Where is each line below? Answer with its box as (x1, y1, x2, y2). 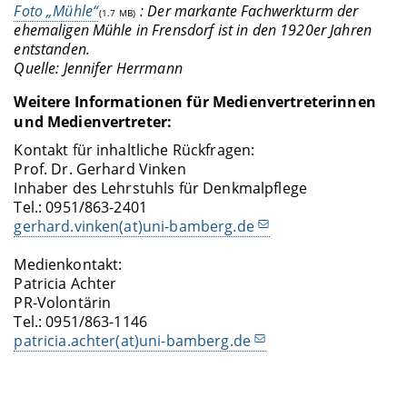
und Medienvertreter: (14, 112, 173, 133)
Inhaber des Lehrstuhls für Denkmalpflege (14, 178, 307, 199)
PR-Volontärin (14, 293, 112, 313)
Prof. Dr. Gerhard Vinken (14, 159, 186, 180)
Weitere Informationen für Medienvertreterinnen (14, 92, 376, 113)
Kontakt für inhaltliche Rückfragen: (14, 140, 255, 161)
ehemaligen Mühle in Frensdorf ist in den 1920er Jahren (14, 19, 372, 40)
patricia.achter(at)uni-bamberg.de (14, 331, 252, 352)
